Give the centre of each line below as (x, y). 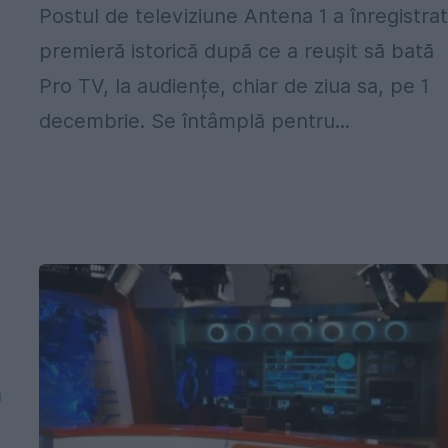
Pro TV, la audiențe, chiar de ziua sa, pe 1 (234, 86)
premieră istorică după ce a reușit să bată (237, 51)
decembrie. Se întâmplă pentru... (195, 121)
